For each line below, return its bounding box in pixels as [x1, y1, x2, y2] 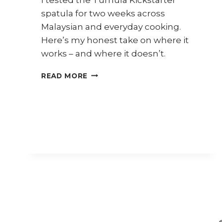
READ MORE [41, 71, 88, 80]
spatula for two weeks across [41, 8, 165, 18]
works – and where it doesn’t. [41, 48, 166, 58]
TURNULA [88, 80, 126, 88]
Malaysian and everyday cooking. [41, 21, 181, 32]
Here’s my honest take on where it [41, 35, 189, 45]
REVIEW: [88, 69, 121, 78]
